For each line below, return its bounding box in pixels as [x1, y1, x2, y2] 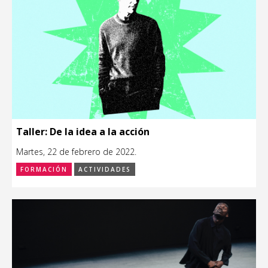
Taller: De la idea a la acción [16, 124, 150, 138]
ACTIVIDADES [78, 165, 131, 173]
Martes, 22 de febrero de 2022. [16, 145, 136, 157]
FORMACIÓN [20, 165, 68, 173]
